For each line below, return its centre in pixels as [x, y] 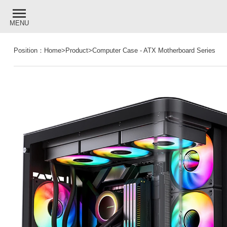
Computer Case [115, 50]
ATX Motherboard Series [179, 50]
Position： [29, 50]
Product [77, 50]
